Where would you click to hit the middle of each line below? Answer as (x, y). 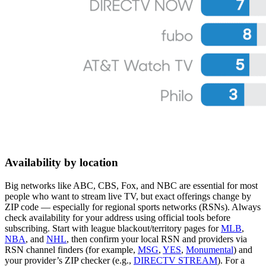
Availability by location (61, 162)
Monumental (210, 249)
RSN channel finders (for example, (71, 249)
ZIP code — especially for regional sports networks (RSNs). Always (133, 207)
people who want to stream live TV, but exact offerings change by (128, 196)
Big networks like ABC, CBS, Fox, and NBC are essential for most (131, 185)
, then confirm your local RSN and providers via (157, 239)
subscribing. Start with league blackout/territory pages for (113, 228)
